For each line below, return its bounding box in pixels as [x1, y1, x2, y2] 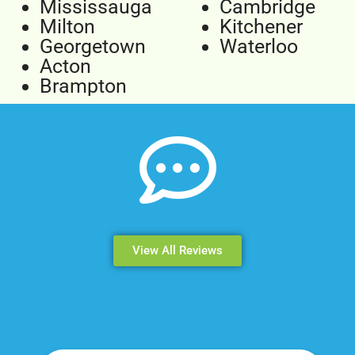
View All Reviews [132, 242, 223, 258]
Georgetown [40, 34, 146, 58]
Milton [40, 14, 95, 38]
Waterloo [219, 34, 298, 58]
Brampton [40, 74, 127, 97]
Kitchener [219, 14, 303, 38]
